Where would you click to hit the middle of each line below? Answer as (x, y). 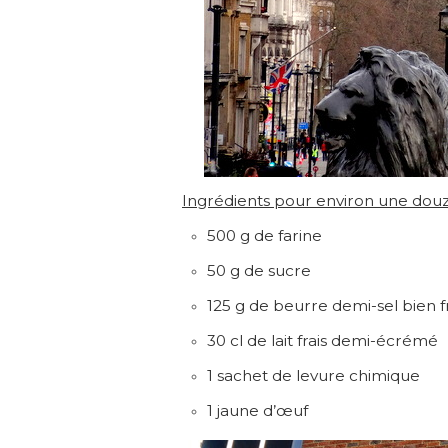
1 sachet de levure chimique (313, 375)
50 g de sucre (259, 270)
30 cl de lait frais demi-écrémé (322, 340)
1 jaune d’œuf (257, 410)
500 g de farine (264, 235)
